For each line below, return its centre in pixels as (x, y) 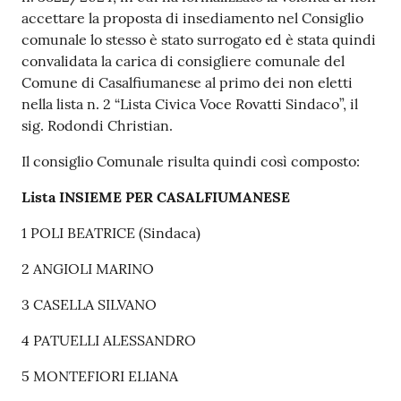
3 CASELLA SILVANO (89, 305)
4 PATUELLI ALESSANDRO (109, 341)
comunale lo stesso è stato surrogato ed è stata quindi (199, 40)
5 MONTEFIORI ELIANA (100, 376)
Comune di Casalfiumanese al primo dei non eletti (187, 83)
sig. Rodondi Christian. (97, 126)
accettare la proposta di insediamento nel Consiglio (192, 18)
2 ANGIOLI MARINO (88, 269)
